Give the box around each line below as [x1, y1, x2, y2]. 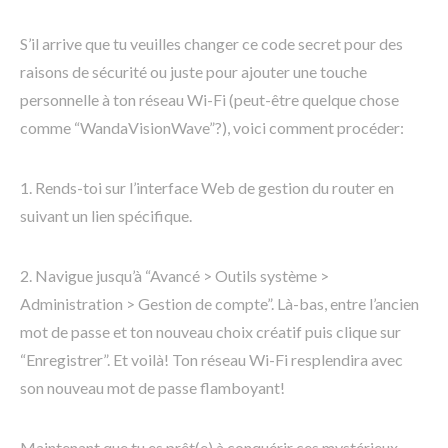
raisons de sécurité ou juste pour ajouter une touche [20, 62, 367, 82]
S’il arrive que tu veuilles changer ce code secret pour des [20, 34, 403, 54]
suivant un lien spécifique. [20, 206, 192, 226]
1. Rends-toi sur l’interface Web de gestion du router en [20, 178, 394, 198]
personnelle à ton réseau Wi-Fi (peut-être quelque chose [20, 90, 399, 110]
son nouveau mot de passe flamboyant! [20, 378, 285, 398]
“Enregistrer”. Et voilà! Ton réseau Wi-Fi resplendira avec [20, 350, 403, 370]
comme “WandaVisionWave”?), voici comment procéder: [20, 118, 404, 138]
